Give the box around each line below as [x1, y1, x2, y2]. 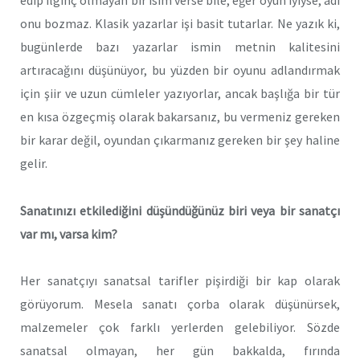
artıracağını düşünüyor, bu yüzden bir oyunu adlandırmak [20, 62, 340, 79]
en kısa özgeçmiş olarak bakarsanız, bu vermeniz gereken [20, 108, 340, 125]
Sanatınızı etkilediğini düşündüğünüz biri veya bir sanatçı [20, 202, 340, 219]
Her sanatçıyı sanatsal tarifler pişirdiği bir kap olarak [20, 272, 340, 289]
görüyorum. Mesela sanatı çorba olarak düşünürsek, [20, 296, 340, 313]
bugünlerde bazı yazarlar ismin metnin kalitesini [20, 39, 340, 55]
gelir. [20, 155, 47, 172]
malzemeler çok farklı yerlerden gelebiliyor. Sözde [20, 319, 340, 336]
